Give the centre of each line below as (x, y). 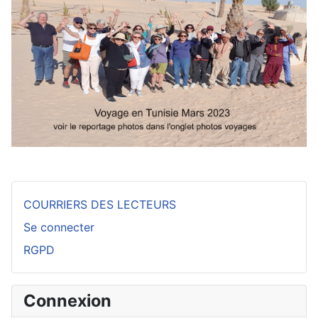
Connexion (67, 300)
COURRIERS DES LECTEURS (100, 204)
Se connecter (59, 227)
